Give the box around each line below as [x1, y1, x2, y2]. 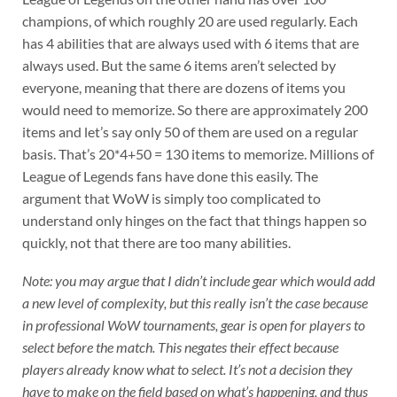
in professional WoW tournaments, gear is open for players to [21, 315, 365, 333]
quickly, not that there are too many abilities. [21, 234, 291, 252]
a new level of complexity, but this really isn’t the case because [21, 293, 368, 311]
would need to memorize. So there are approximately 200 [21, 101, 368, 119]
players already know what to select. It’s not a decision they [21, 360, 353, 378]
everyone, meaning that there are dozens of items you [21, 79, 346, 97]
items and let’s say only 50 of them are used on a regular [21, 123, 358, 141]
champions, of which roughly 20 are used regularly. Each [21, 12, 358, 30]
